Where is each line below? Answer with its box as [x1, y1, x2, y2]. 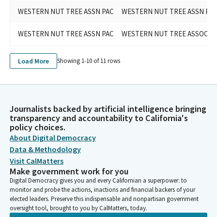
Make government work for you [10, 166, 128, 177]
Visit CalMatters [10, 156, 63, 166]
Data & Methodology [10, 144, 81, 154]
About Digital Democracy [10, 133, 96, 142]
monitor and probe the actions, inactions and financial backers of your [10, 186, 195, 194]
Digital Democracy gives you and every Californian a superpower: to [10, 176, 187, 185]
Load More [18, 56, 49, 65]
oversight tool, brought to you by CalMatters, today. [10, 204, 147, 212]
